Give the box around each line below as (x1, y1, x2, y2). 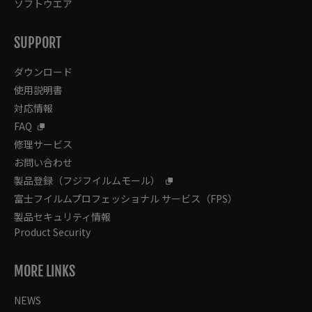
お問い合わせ (14, 155, 72, 169)
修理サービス (14, 136, 72, 151)
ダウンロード (14, 64, 72, 79)
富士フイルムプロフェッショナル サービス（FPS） (14, 191, 237, 205)
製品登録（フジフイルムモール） (14, 173, 160, 187)
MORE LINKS (14, 262, 75, 280)
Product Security (14, 224, 91, 239)
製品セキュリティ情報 (14, 209, 111, 224)
